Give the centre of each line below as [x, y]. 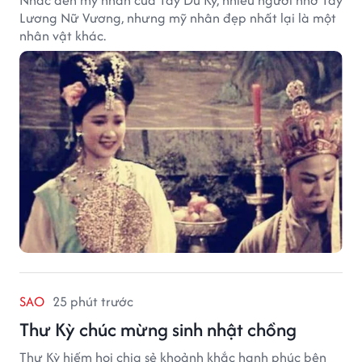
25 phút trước [93, 301]
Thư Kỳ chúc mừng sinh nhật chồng [158, 329]
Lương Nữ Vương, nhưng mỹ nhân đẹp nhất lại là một [178, 17]
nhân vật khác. [63, 35]
